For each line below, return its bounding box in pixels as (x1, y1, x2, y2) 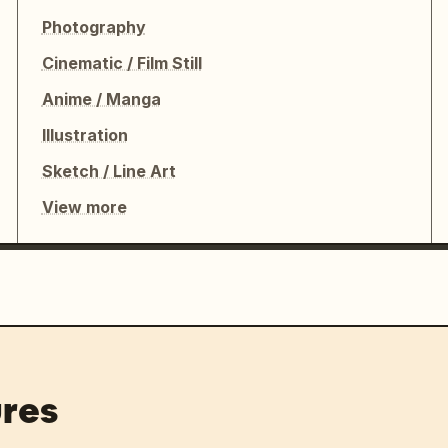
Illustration (41, 125, 128, 145)
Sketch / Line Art (41, 161, 176, 181)
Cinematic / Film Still (41, 53, 202, 73)
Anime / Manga (41, 89, 161, 109)
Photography (41, 17, 146, 37)
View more (41, 197, 127, 217)
